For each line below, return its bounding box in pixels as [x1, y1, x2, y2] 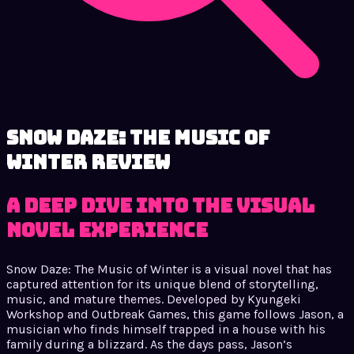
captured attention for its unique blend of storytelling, [6, 276, 318, 292]
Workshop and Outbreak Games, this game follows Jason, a [6, 306, 344, 322]
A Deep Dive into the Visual [6, 193, 314, 218]
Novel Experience [6, 217, 208, 243]
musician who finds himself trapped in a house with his [6, 321, 326, 337]
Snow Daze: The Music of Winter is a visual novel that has [6, 261, 332, 277]
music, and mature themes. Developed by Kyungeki [6, 291, 301, 307]
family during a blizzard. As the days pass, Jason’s [6, 336, 292, 352]
